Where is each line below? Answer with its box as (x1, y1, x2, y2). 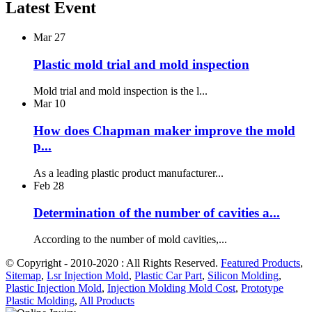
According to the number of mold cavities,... (33, 233, 227, 246)
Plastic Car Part (134, 270, 202, 282)
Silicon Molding (208, 270, 279, 282)
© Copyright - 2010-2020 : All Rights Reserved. (6, 257, 221, 270)
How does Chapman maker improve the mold (33, 123, 295, 139)
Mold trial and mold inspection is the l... (33, 85, 208, 97)
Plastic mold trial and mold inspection (33, 56, 249, 72)
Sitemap (6, 270, 41, 282)
